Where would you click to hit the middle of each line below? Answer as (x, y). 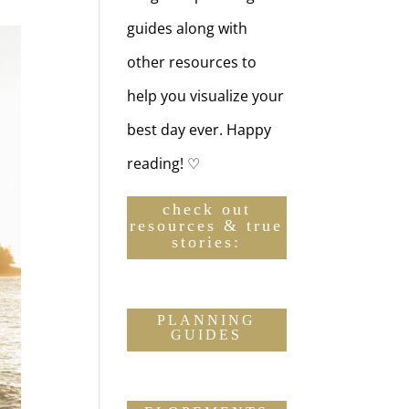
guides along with (188, 29)
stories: (207, 242)
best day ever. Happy (199, 130)
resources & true (207, 226)
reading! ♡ (164, 164)
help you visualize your (206, 96)
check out (206, 210)
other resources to (192, 63)
